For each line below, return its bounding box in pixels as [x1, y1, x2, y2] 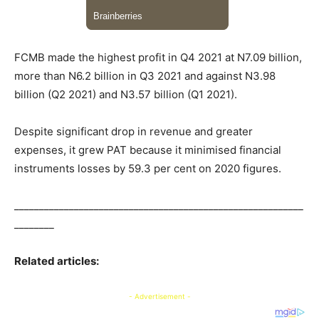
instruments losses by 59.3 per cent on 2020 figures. [14, 162, 281, 176]
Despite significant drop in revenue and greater [14, 125, 253, 139]
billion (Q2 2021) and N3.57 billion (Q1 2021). [14, 88, 237, 102]
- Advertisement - [128, 292, 191, 301]
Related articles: [14, 254, 99, 268]
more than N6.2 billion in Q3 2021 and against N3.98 [14, 69, 276, 83]
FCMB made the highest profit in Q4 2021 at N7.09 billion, [14, 51, 302, 65]
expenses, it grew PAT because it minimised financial [14, 143, 281, 157]
